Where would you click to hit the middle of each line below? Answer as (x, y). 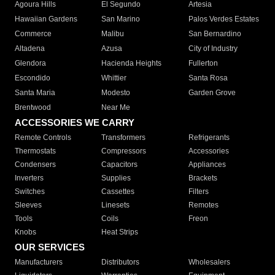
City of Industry (213, 49)
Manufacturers (39, 262)
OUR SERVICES (50, 247)
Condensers (35, 165)
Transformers (124, 138)
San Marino (121, 19)
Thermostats (35, 151)
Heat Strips (120, 232)
